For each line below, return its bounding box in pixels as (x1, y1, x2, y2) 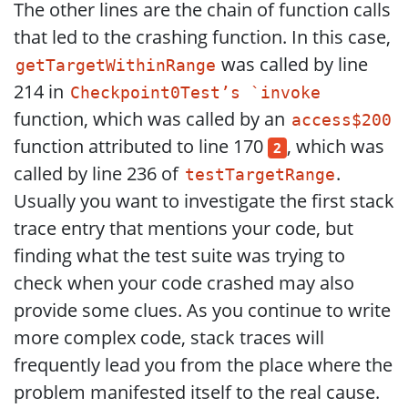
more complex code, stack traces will (14, 324, 324, 350)
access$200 (291, 110, 392, 129)
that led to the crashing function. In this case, (14, 24, 391, 49)
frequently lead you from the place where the (14, 352, 393, 377)
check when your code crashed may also (14, 270, 354, 295)
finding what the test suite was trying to (14, 242, 345, 268)
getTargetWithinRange (15, 56, 216, 75)
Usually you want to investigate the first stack (14, 188, 394, 213)
